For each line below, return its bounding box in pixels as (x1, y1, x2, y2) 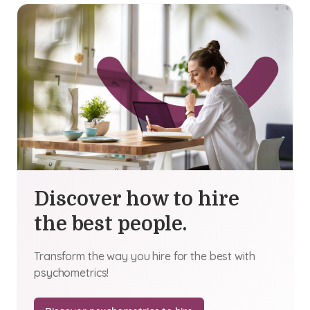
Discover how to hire (34, 188, 239, 210)
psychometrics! (34, 265, 109, 280)
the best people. (34, 212, 187, 235)
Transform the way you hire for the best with (34, 248, 255, 263)
